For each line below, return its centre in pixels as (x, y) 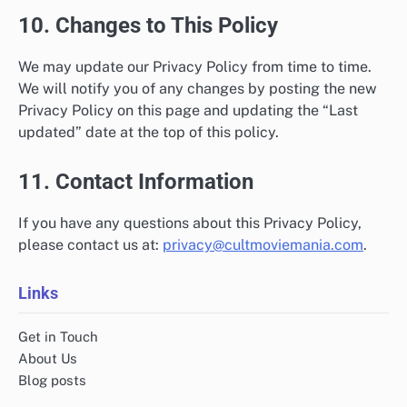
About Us (48, 358)
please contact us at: (90, 244)
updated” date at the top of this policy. (149, 132)
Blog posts (52, 380)
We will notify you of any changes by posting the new (198, 88)
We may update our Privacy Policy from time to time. (195, 66)
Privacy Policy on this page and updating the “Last (188, 110)
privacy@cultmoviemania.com (263, 244)
